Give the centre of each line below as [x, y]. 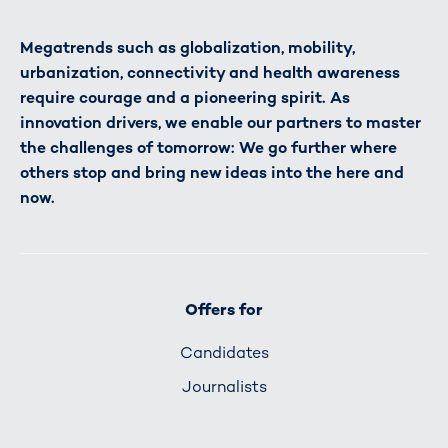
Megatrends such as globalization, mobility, [187, 48]
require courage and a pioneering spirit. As [185, 98]
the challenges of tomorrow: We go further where [208, 148]
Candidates [224, 352]
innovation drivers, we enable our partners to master [220, 123]
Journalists [224, 386]
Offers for [224, 309]
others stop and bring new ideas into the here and [212, 173]
